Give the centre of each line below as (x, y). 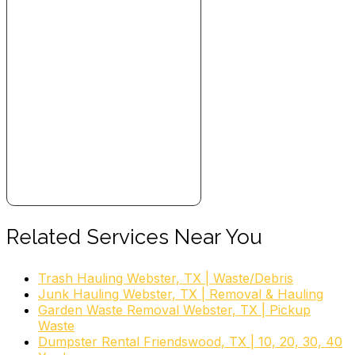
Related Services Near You (134, 237)
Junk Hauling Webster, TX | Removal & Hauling (181, 294)
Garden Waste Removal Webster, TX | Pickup (174, 309)
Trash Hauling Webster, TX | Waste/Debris (166, 278)
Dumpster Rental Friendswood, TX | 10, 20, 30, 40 (190, 341)
